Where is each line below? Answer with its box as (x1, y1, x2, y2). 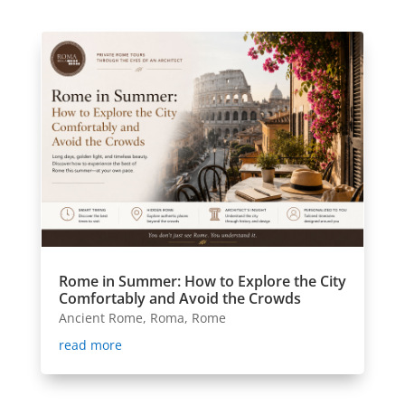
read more (58, 335, 122, 353)
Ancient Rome (58, 308, 143, 326)
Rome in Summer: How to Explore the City (58, 270, 346, 291)
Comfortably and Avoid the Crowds (58, 287, 301, 308)
